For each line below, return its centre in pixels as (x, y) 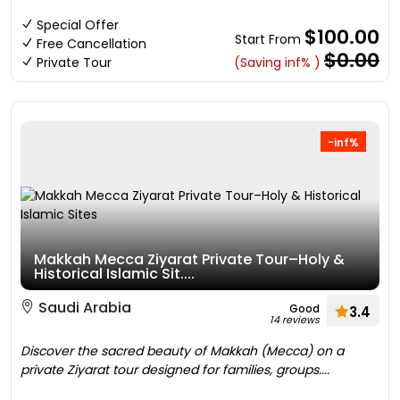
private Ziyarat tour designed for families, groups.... (175, 370)
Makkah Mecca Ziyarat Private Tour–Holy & (189, 259)
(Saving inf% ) (277, 62)
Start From (270, 39)
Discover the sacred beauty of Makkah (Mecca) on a (182, 351)
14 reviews (295, 320)
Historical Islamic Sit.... (114, 274)
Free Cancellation (92, 44)
